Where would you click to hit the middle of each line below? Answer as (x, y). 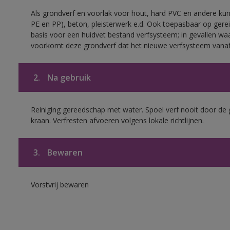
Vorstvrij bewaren (60, 185)
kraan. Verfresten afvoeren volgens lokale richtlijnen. (117, 120)
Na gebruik (68, 78)
